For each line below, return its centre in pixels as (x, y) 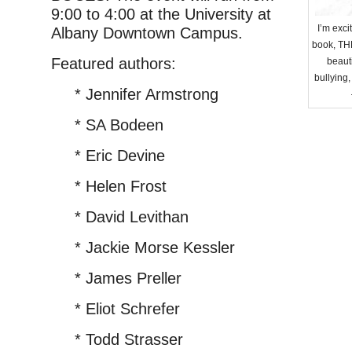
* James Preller (128, 278)
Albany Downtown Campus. (147, 33)
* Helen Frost (121, 186)
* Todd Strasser (129, 339)
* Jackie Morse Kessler (155, 247)
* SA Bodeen (119, 125)
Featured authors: (114, 64)
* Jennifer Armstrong (147, 94)
